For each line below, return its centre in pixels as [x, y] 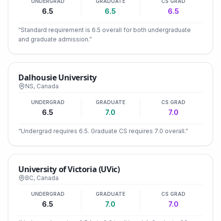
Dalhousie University [57, 77]
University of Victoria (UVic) [69, 169]
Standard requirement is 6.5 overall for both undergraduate [106, 30]
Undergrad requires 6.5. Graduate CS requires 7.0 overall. [103, 131]
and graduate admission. [54, 39]
